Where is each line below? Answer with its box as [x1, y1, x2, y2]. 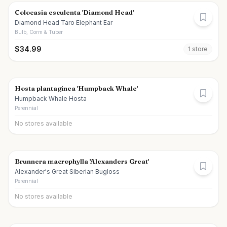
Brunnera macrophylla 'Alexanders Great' [15, 157, 149, 165]
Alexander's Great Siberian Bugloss [15, 168, 120, 175]
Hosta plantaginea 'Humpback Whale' [15, 84, 138, 92]
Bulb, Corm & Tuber [15, 29, 63, 35]
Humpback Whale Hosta [15, 95, 87, 102]
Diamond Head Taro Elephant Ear [15, 19, 112, 26]
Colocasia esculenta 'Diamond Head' [15, 8, 134, 16]
